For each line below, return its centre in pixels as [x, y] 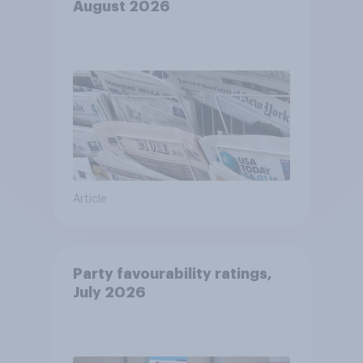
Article [90, 200]
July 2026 [109, 293]
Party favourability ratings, [172, 274]
